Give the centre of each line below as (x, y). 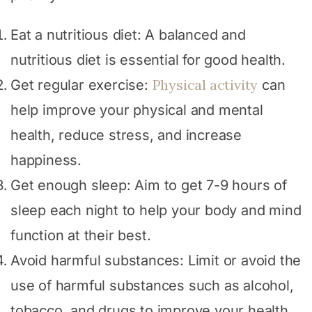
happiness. (46, 160)
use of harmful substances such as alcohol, (152, 285)
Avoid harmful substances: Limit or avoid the (156, 260)
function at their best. (81, 235)
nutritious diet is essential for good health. (148, 60)
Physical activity (205, 84)
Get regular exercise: (81, 85)
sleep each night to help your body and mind (156, 210)
